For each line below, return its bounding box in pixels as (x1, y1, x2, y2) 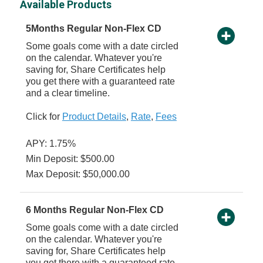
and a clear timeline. (25, 88, 110, 99)
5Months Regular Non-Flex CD (25, 23, 161, 34)
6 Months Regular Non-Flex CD (25, 205, 164, 215)
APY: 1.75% (25, 139, 76, 149)
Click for (25, 112, 62, 122)
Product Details (62, 112, 126, 122)
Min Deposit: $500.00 (25, 154, 114, 164)
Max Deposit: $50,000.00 (25, 169, 130, 180)
